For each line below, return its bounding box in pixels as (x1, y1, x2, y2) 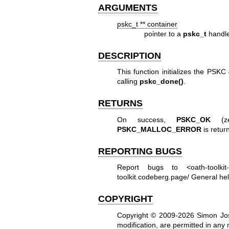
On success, (117, 115, 177, 124)
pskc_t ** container (117, 19, 177, 28)
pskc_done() (139, 77, 184, 86)
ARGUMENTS (98, 3, 157, 13)
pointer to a (144, 29, 184, 38)
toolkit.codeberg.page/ (117, 173, 189, 181)
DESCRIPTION (98, 50, 161, 61)
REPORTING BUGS (98, 146, 182, 156)
